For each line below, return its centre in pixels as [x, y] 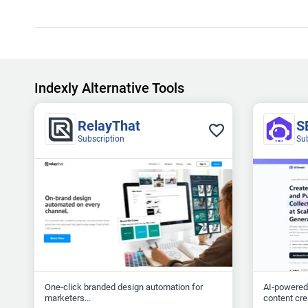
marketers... [67, 298]
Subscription [101, 139]
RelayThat [109, 126]
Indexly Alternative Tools [109, 88]
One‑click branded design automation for [123, 287]
